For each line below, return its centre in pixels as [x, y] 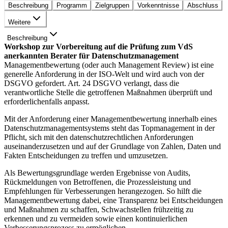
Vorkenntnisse [158, 6]
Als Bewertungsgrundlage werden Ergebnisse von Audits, [97, 173]
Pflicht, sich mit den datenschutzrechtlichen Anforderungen [99, 137]
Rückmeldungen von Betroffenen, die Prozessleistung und [97, 182]
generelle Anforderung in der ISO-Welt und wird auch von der [104, 74]
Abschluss [203, 6]
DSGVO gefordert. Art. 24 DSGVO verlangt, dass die [92, 83]
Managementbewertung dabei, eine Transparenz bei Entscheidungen [113, 201]
